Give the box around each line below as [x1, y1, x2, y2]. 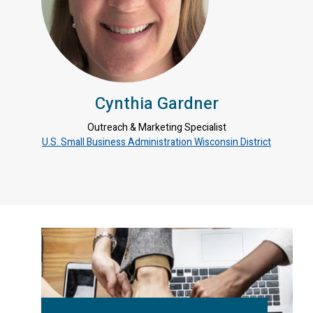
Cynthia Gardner [94, 91, 219, 116]
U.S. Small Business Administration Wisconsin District [42, 134, 271, 150]
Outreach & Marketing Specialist [87, 119, 226, 135]
